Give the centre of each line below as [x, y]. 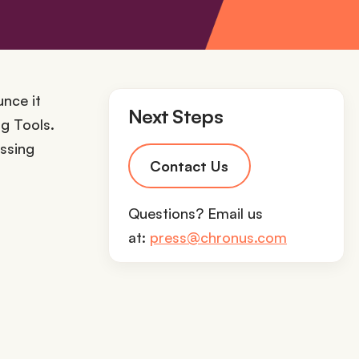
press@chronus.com [218, 237]
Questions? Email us [196, 213]
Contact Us [189, 166]
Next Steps [175, 116]
